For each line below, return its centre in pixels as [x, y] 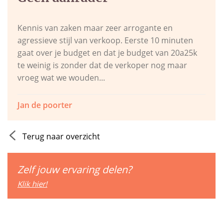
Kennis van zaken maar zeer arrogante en [95, 28]
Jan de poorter [45, 105]
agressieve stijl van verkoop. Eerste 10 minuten [105, 40]
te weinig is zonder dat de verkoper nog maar [102, 65]
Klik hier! [32, 184]
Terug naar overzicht [61, 136]
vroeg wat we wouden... [61, 78]
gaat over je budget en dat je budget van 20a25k [107, 53]
